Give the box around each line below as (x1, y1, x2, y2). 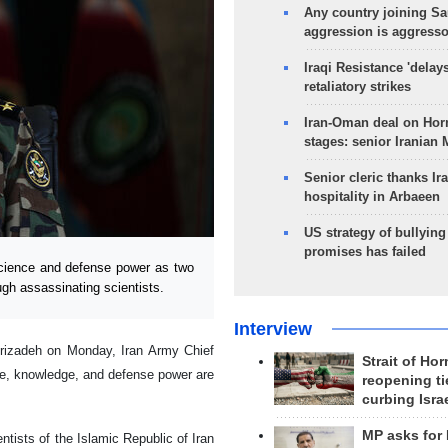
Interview (233, 319, 312, 339)
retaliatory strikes (303, 79, 411, 94)
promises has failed (303, 244, 426, 259)
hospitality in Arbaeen (303, 189, 440, 204)
